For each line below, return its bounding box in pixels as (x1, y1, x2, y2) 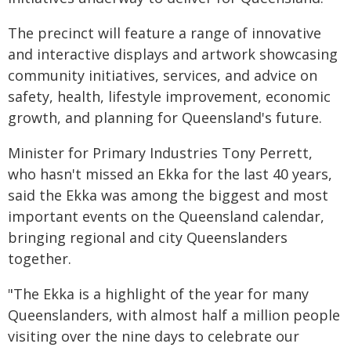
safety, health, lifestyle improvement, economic (8, 87, 331, 106)
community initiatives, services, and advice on (8, 66, 317, 85)
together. (8, 249, 71, 268)
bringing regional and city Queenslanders (8, 228, 288, 247)
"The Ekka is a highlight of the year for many (8, 284, 309, 303)
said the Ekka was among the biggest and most (8, 186, 328, 204)
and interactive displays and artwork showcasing (8, 45, 338, 63)
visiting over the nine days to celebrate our (8, 327, 299, 346)
